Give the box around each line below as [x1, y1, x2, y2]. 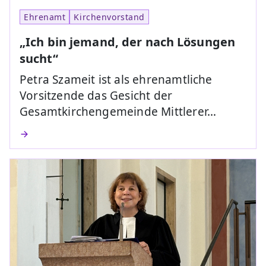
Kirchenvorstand [74, 11, 145, 23]
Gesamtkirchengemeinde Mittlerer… [20, 103, 217, 119]
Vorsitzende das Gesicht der [20, 87, 173, 103]
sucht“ [20, 50, 58, 66]
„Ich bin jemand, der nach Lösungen [20, 33, 236, 50]
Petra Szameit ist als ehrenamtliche [20, 71, 213, 87]
